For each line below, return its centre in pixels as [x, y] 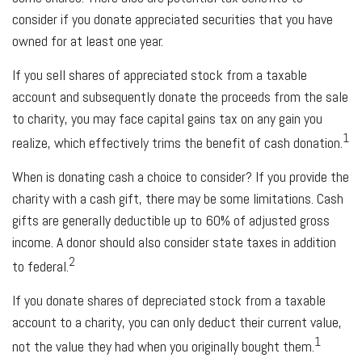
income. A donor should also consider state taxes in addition [174, 242]
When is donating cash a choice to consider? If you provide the [181, 176]
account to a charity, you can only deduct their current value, [177, 322]
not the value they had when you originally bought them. [163, 346]
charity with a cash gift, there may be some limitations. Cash [178, 198]
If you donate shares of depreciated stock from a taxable [169, 300]
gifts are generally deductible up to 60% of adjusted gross [171, 220]
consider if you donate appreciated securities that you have [173, 19]
